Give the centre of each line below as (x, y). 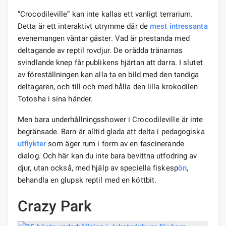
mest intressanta (179, 26)
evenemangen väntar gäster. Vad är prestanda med (104, 38)
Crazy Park (55, 206)
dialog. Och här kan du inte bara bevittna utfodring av (107, 156)
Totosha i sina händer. (55, 99)
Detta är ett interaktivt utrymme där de (84, 26)
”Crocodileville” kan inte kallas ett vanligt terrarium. (105, 14)
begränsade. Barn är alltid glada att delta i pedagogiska (111, 131)
